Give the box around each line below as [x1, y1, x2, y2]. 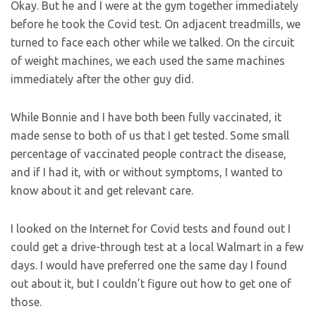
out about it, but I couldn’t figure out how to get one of [11, 277, 291, 290]
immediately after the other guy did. [11, 73, 196, 85]
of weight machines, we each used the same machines [11, 54, 285, 67]
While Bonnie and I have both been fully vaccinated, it [11, 111, 281, 123]
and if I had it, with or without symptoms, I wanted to [11, 166, 283, 178]
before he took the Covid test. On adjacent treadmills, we [11, 18, 300, 30]
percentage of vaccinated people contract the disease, [11, 147, 286, 160]
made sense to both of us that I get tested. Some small [11, 129, 289, 142]
